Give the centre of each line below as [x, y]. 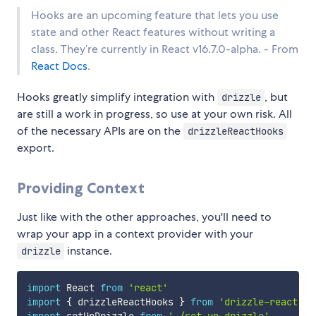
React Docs [59, 66]
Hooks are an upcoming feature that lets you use [155, 15]
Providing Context [81, 188]
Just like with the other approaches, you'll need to [144, 217]
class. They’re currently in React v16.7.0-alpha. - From [165, 49]
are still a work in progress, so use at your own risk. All [154, 114]
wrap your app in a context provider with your [135, 233]
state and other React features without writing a [153, 32]
